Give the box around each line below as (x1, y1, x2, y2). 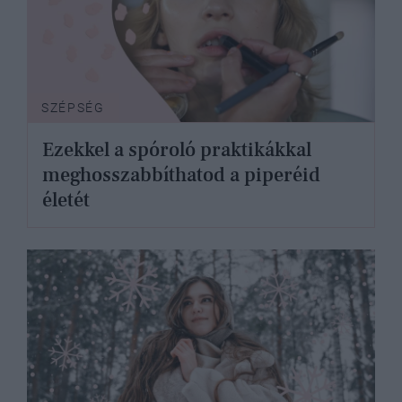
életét (42, 187, 90, 213)
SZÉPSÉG (41, 100, 105, 115)
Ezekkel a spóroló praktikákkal (42, 136, 311, 162)
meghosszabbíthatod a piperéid (42, 162, 320, 188)
